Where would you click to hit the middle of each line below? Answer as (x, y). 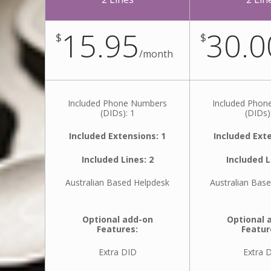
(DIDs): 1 (117, 113)
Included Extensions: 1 (118, 136)
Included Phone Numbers (118, 103)
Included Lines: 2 (117, 159)
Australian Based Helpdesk (118, 183)
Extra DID (117, 252)
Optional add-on (117, 219)
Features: (118, 229)
